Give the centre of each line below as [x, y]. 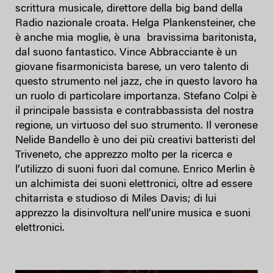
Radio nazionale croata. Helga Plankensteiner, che [135, 23]
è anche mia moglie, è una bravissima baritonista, [136, 38]
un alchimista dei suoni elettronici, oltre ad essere [134, 184]
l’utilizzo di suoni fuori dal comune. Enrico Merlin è [135, 170]
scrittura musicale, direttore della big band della [129, 9]
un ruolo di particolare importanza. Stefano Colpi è [136, 97]
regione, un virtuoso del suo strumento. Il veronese [136, 126]
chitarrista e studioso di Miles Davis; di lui [116, 199]
